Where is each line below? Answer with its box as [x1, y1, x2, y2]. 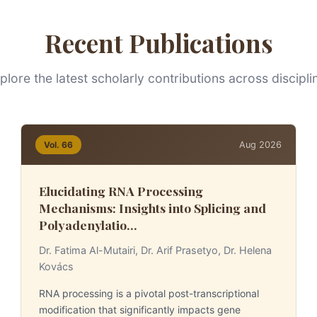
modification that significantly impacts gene [38, 304, 241, 316]
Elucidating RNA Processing [38, 183, 203, 199]
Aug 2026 [239, 139, 282, 150]
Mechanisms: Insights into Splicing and [38, 200, 266, 216]
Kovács [38, 260, 74, 272]
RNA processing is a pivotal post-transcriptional [38, 287, 259, 299]
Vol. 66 [43, 139, 73, 150]
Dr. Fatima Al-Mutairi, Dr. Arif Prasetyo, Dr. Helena [38, 244, 272, 256]
